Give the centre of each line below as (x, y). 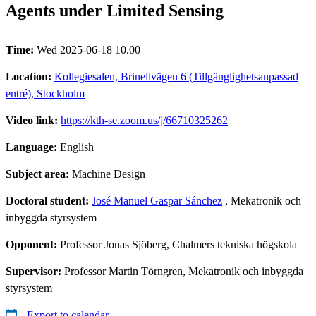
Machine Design (109, 174)
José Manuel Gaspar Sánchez (157, 200)
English (77, 147)
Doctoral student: (49, 200)
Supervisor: (35, 271)
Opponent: (33, 244)
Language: (33, 147)
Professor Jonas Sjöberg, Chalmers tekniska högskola (178, 244)
